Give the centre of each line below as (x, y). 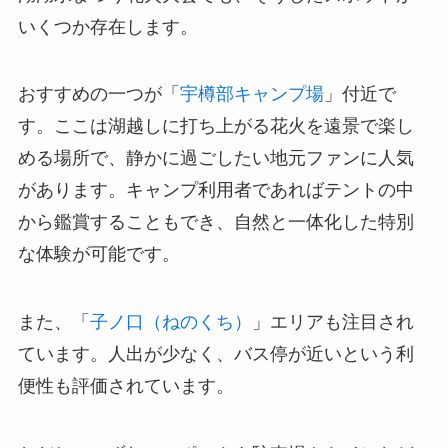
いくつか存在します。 (107, 26)
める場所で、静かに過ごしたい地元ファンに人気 (215, 158)
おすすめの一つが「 (98, 94)
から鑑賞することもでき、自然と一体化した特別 (215, 222)
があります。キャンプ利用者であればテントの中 (215, 190)
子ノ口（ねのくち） (170, 322)
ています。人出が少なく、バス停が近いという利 (215, 354)
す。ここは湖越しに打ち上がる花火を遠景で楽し (215, 126)
